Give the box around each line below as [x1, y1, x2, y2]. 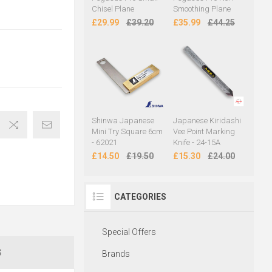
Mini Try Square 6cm [91, 127, 163, 137]
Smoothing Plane [172, 4, 231, 14]
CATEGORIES [114, 192, 166, 202]
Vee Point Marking [172, 127, 235, 137]
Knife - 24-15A [172, 138, 220, 148]
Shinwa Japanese [91, 116, 154, 126]
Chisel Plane [91, 4, 134, 14]
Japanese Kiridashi [172, 116, 241, 126]
